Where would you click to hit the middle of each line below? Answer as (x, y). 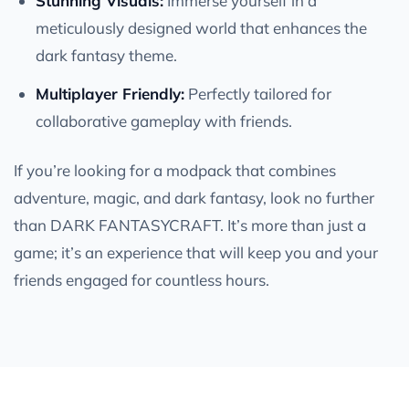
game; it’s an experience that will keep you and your (196, 252)
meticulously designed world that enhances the (201, 27)
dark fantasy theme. (106, 55)
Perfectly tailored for (258, 93)
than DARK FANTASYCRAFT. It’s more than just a (190, 225)
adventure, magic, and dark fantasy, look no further (194, 197)
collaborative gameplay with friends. (164, 121)
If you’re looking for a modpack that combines (175, 170)
